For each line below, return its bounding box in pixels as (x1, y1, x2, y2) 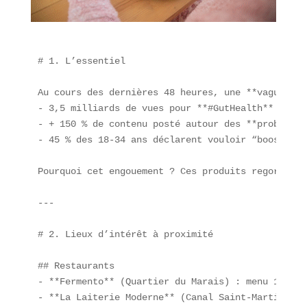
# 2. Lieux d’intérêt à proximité (37, 228, 213, 240)
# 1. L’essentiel (37, 55, 125, 66)
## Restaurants (37, 260, 125, 271)
